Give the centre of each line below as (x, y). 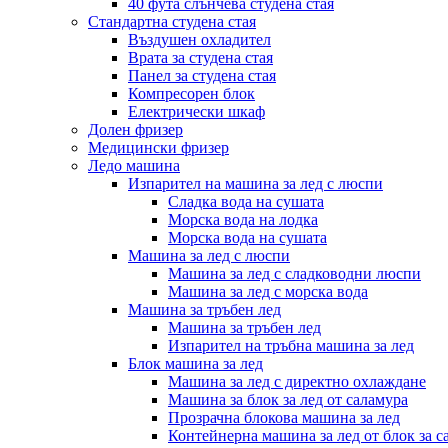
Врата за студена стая (200, 57)
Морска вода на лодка (243, 219)
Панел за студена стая (202, 75)
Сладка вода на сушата (246, 201)
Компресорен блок (191, 93)
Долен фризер (135, 129)
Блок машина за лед (195, 363)
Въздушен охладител (199, 39)
